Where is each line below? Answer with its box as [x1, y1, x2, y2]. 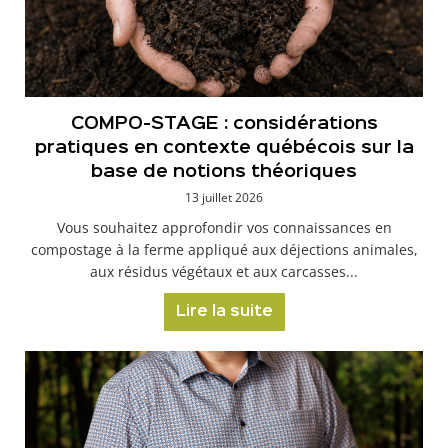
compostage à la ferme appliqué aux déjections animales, [30, 240, 418, 259]
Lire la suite [175, 305, 273, 319]
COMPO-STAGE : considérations [70, 116, 378, 132]
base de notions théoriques [91, 164, 357, 180]
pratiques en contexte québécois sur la [34, 140, 414, 156]
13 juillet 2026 [185, 189, 263, 206]
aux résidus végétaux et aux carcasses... [90, 262, 358, 281]
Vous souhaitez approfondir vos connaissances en [56, 218, 392, 237]
